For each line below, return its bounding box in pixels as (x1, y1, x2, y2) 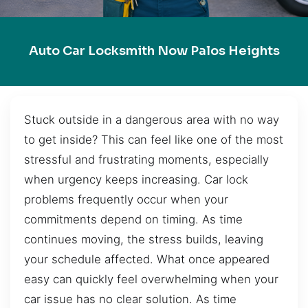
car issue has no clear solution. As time (24, 291, 236, 306)
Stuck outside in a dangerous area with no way (24, 112, 279, 126)
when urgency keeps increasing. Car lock (24, 172, 248, 186)
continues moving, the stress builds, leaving (24, 232, 263, 246)
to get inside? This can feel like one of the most (24, 132, 283, 146)
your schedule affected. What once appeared (24, 252, 269, 266)
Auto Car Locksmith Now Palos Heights (28, 43, 280, 59)
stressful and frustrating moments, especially (24, 152, 269, 166)
